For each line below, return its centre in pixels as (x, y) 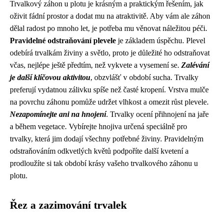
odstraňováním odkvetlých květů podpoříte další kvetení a (99, 151)
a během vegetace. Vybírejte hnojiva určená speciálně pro (98, 126)
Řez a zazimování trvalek (68, 205)
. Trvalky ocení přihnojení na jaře (157, 114)
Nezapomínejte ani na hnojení (58, 114)
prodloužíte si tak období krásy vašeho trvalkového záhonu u (104, 163)
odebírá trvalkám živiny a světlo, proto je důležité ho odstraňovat (110, 53)
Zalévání (195, 65)
